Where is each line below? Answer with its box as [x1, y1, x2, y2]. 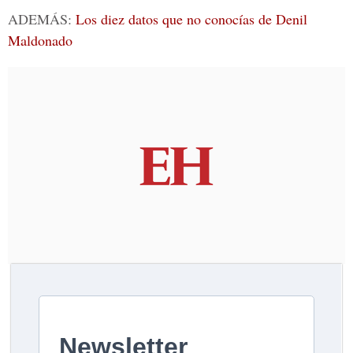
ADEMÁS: [8, 9, 76, 28]
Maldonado [8, 31, 72, 50]
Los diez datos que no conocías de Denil [76, 9, 307, 28]
